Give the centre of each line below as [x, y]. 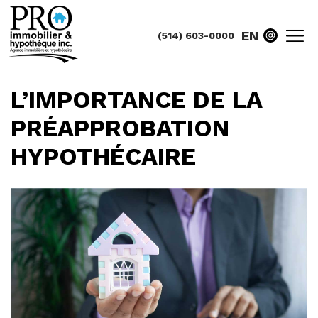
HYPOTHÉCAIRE [103, 156]
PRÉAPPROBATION [120, 128]
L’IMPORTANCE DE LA [136, 99]
